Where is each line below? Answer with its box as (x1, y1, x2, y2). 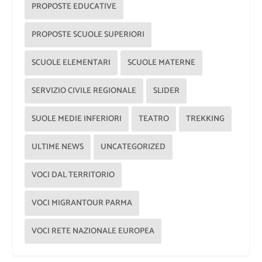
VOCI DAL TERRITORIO (32, 168, 115, 182)
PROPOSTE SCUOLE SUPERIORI (32, 27, 145, 42)
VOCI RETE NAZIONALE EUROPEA (32, 224, 155, 238)
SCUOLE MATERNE (127, 56, 196, 70)
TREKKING (186, 112, 225, 126)
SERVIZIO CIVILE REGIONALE (32, 84, 137, 98)
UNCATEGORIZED (101, 140, 166, 154)
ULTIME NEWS (32, 140, 84, 154)
